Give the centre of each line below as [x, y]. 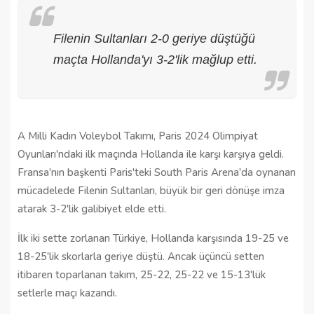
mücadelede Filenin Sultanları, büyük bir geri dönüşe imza [151, 190]
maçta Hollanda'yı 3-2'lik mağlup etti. [155, 59]
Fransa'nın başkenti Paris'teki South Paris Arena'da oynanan [157, 172]
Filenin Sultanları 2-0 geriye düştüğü [154, 38]
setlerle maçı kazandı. [67, 293]
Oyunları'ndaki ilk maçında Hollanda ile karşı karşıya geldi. [151, 154]
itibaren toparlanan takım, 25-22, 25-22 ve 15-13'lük [142, 274]
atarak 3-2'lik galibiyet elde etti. [92, 209]
